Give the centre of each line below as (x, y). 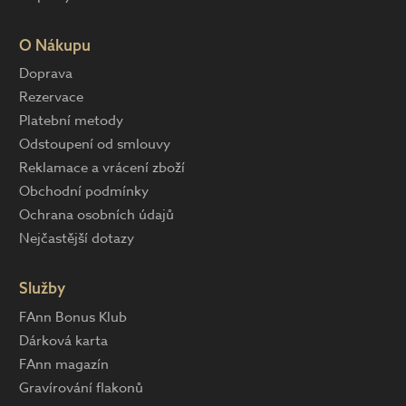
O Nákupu (55, 44)
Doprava (46, 74)
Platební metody (71, 121)
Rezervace (51, 97)
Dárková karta (63, 340)
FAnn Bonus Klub (73, 317)
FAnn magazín (64, 364)
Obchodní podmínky (84, 192)
